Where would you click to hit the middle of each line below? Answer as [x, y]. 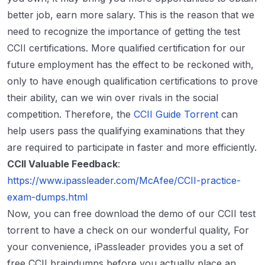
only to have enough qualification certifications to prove [132, 81]
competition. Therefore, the [70, 114]
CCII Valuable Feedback [62, 164]
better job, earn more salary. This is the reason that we [131, 15]
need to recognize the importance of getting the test [124, 32]
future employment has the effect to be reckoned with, [130, 65]
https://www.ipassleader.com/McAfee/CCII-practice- [124, 181]
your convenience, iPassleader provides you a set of [125, 247]
